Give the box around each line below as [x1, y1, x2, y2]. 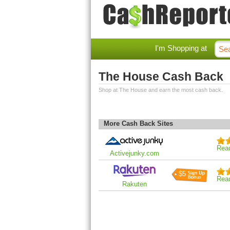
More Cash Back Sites [104, 120, 173, 127]
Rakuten [122, 180, 147, 188]
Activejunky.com [110, 149, 159, 157]
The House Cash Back [99, 70, 223, 83]
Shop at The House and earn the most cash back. [99, 87, 223, 93]
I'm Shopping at [155, 44, 207, 52]
